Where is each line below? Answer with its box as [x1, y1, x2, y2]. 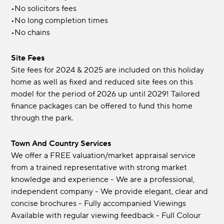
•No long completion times [11, 15, 108, 26]
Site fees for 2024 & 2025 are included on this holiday [11, 65, 204, 75]
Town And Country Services [15, 138, 111, 149]
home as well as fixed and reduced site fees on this [11, 77, 193, 87]
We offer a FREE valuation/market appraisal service [11, 150, 196, 161]
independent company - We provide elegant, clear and [11, 186, 208, 197]
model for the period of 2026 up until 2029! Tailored [11, 89, 200, 99]
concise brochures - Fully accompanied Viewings [11, 198, 186, 209]
